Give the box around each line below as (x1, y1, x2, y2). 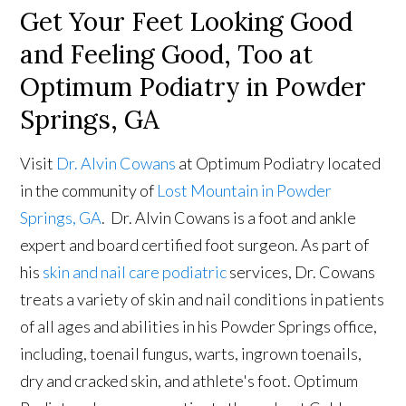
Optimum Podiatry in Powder (20, 70, 367, 103)
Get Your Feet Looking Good (20, 5, 353, 38)
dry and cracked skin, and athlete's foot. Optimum (20, 370, 359, 391)
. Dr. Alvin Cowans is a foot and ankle (101, 207, 357, 227)
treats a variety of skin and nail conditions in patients (20, 288, 385, 309)
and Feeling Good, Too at (20, 37, 314, 71)
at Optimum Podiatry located (176, 152, 382, 173)
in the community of (20, 179, 158, 200)
